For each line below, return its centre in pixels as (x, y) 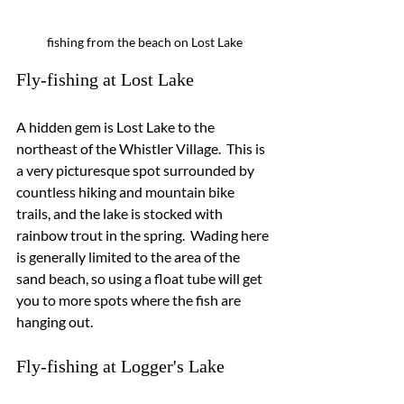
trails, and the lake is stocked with (121, 213)
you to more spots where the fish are (130, 299)
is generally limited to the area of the (129, 256)
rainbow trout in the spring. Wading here (144, 234)
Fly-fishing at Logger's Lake (120, 366)
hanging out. (55, 321)
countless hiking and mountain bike (127, 191)
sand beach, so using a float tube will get (141, 278)
